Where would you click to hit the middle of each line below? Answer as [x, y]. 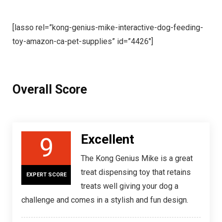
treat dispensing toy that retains [136, 172]
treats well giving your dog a [130, 186]
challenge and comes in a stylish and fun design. [105, 200]
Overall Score [50, 89]
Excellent [108, 139]
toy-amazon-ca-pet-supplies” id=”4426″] [83, 41]
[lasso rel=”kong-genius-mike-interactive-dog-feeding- [108, 28]
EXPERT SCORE [46, 175]
